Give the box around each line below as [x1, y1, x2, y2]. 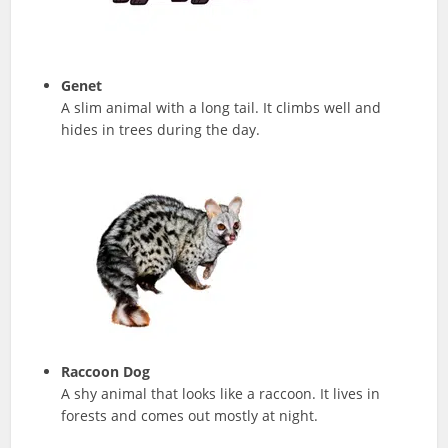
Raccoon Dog [61, 362, 151, 382]
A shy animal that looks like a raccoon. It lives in [61, 384, 381, 404]
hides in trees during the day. [61, 120, 261, 140]
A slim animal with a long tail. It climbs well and [61, 98, 382, 118]
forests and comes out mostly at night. [61, 406, 319, 426]
